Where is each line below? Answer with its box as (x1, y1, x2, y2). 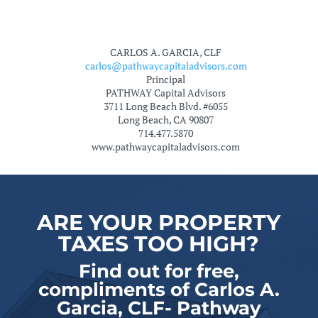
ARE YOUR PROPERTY (37, 209, 281, 236)
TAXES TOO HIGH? (58, 231, 260, 257)
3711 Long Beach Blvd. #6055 (104, 99, 229, 113)
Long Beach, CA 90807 (118, 113, 214, 126)
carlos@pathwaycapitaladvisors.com (84, 59, 247, 72)
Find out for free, (78, 260, 239, 283)
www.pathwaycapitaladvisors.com (92, 140, 241, 153)
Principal (146, 72, 186, 86)
